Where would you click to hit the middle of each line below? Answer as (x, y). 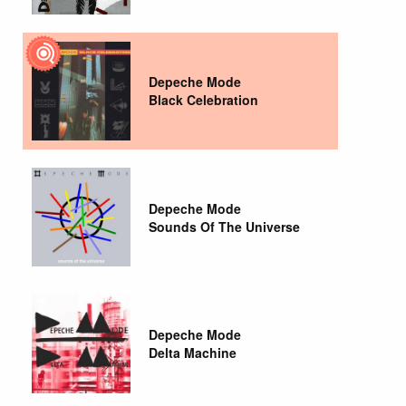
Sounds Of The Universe (225, 226)
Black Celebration (204, 100)
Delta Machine (193, 352)
